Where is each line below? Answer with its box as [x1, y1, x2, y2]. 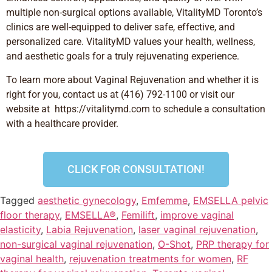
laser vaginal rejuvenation [138, 223, 256, 236]
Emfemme [141, 194, 188, 207]
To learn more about [6, 73, 92, 86]
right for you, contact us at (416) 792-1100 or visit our [6, 88, 234, 100]
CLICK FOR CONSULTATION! [67, 163, 205, 176]
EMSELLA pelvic [193, 194, 268, 207]
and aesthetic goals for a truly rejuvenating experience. [6, 50, 239, 63]
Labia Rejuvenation [46, 223, 133, 236]
